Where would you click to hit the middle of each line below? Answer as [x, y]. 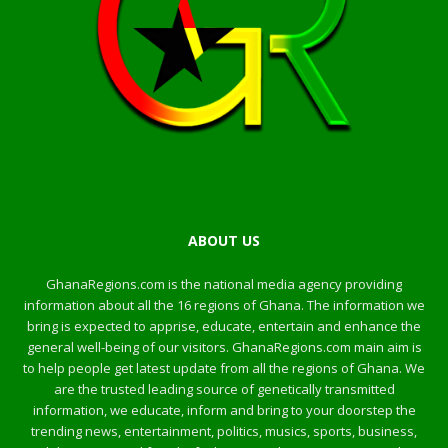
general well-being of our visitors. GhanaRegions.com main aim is [224, 347]
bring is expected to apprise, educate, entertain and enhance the [224, 326]
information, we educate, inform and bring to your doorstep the [224, 410]
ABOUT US [224, 241]
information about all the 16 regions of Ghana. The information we [224, 305]
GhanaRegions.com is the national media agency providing [224, 284]
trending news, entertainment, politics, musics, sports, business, [224, 431]
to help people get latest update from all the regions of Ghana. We [224, 368]
